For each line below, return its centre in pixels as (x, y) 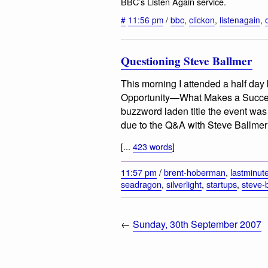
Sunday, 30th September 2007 (197, 224)
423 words (153, 146)
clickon (202, 20)
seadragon (141, 184)
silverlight (184, 184)
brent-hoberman (195, 172)
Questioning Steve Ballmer (187, 61)
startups (222, 184)
